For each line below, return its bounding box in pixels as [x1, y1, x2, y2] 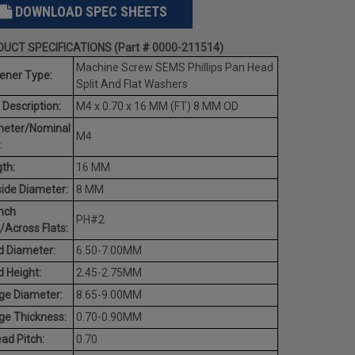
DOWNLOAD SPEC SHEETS [14, 2, 167, 20]
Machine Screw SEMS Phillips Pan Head [75, 60, 273, 74]
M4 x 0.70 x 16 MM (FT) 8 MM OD [75, 99, 239, 113]
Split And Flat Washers [75, 77, 188, 90]
